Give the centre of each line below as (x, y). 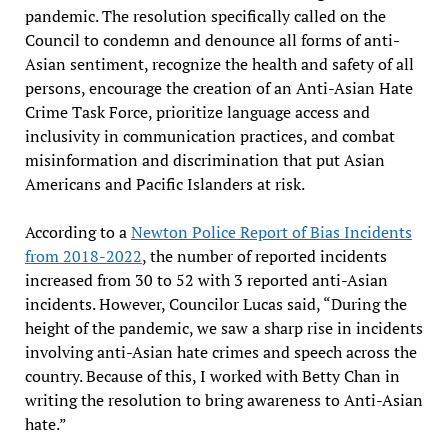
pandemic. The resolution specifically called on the (205, 15)
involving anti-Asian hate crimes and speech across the (220, 351)
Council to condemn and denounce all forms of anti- (212, 39)
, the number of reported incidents (264, 255)
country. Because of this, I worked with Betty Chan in (212, 375)
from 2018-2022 (83, 255)
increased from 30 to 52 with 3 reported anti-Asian (206, 279)
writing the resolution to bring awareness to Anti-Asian (223, 399)
